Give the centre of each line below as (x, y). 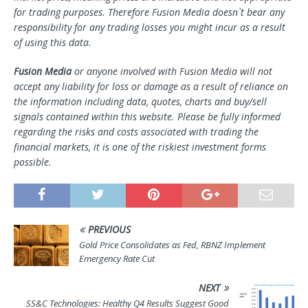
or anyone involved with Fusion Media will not (172, 71)
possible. (33, 162)
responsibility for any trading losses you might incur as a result (150, 27)
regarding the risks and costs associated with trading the (136, 132)
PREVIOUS (109, 230)
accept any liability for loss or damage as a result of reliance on (151, 87)
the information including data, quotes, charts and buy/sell (140, 102)
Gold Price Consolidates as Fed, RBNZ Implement (172, 245)
